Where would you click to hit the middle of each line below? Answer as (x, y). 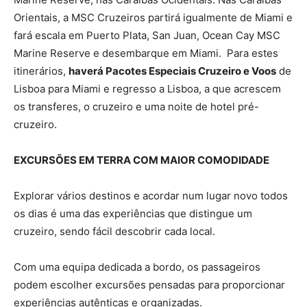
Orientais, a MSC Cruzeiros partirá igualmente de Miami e (153, 17)
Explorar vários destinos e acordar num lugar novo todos (151, 195)
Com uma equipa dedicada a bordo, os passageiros (137, 267)
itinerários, (41, 71)
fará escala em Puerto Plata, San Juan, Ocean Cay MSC (147, 35)
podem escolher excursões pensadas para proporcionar (149, 284)
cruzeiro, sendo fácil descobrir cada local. (114, 231)
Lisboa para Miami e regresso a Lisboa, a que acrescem (147, 88)
